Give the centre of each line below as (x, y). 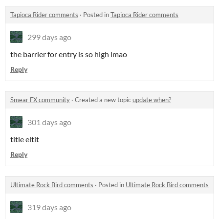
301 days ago (49, 122)
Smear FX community (40, 100)
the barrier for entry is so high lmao (69, 54)
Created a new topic (104, 100)
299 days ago (49, 37)
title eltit (25, 139)
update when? (152, 100)
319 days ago (49, 207)
